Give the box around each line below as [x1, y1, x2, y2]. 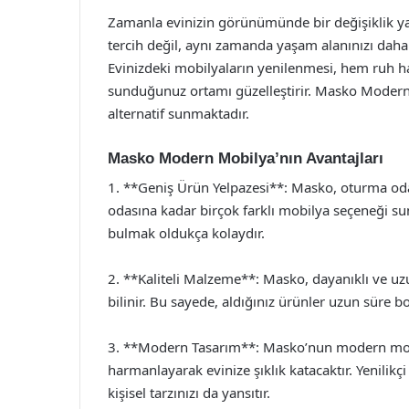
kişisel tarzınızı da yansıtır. [108, 383, 270, 402]
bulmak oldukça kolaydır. [108, 224, 265, 242]
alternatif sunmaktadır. [108, 103, 249, 122]
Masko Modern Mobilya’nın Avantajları [108, 149, 383, 167]
